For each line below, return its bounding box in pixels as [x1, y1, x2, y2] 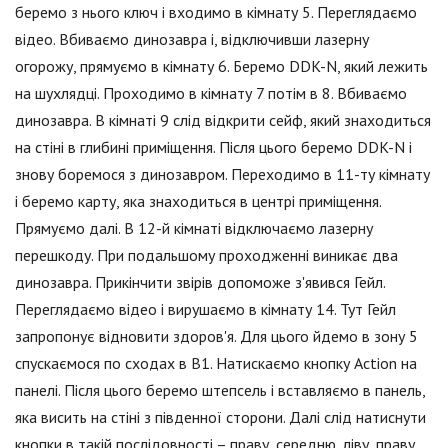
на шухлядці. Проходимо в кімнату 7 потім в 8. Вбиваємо [15, 83, 407, 104]
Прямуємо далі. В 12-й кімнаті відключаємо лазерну [15, 218, 373, 239]
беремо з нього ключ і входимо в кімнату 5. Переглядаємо [15, 2, 417, 23]
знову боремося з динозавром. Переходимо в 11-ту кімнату [15, 164, 430, 185]
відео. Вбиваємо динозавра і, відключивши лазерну [15, 29, 369, 50]
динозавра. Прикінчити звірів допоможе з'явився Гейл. [15, 272, 385, 293]
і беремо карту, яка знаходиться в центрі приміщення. [15, 191, 381, 212]
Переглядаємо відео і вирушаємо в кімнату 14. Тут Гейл [15, 299, 396, 320]
